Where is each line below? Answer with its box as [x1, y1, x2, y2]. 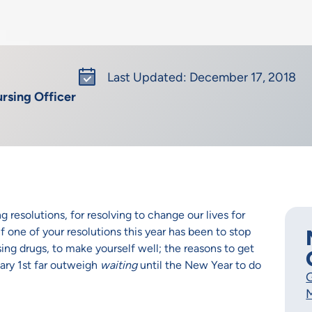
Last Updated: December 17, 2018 [107, 69, 296, 85]
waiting [100, 258, 137, 272]
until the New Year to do [137, 258, 261, 272]
